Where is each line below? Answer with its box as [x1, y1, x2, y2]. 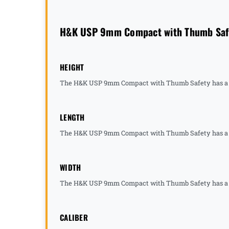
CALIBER [60, 211, 88, 223]
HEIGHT [60, 61, 84, 73]
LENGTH [60, 111, 85, 123]
